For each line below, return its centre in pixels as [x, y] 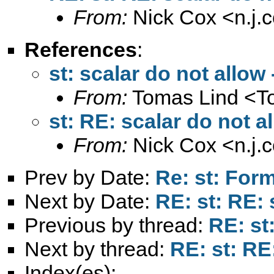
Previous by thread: [117, 225]
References [81, 49]
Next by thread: [97, 249]
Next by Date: [90, 201]
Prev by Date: [90, 177]
